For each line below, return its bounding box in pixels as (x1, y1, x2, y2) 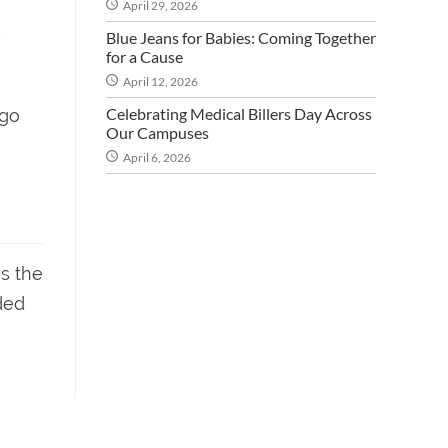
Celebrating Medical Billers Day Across (106, 104, 372, 123)
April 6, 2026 (123, 150, 191, 165)
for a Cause (106, 47, 183, 66)
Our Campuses (106, 123, 209, 142)
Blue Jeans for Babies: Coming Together (106, 28, 376, 47)
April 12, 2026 (123, 74, 198, 89)
